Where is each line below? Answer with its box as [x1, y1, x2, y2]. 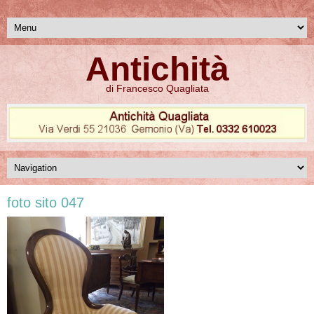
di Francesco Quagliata [105, 83, 209, 94]
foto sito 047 [7, 194, 84, 210]
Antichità [85, 50, 229, 88]
